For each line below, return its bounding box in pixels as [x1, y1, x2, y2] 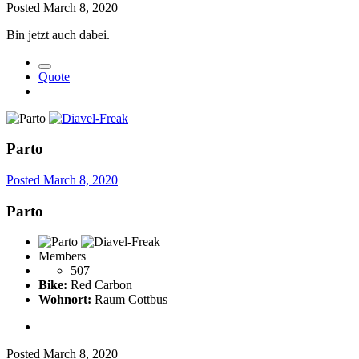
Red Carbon [67, 278, 132, 292]
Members [38, 249, 86, 264]
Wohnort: [38, 292, 91, 307]
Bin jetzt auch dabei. [6, 27, 110, 42]
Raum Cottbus [91, 292, 167, 307]
